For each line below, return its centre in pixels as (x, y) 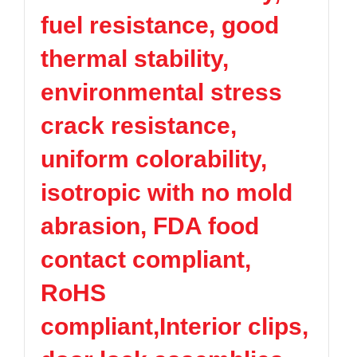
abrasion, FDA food (150, 226)
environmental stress (161, 92)
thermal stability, (135, 59)
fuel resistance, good (160, 25)
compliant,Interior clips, (175, 326)
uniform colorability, (154, 159)
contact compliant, (146, 259)
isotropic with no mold (167, 192)
